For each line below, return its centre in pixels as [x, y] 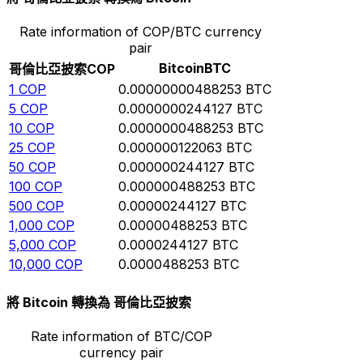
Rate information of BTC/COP [122, 337]
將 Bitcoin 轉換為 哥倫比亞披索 [99, 303]
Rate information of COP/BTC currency [140, 31]
